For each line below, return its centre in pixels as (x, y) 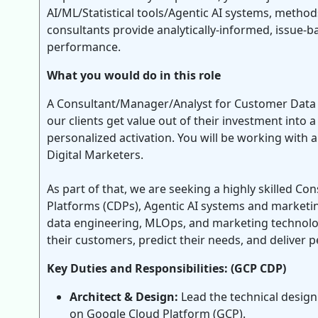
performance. (84, 47)
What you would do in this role (134, 75)
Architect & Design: (124, 297)
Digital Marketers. (95, 155)
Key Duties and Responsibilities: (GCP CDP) (166, 268)
